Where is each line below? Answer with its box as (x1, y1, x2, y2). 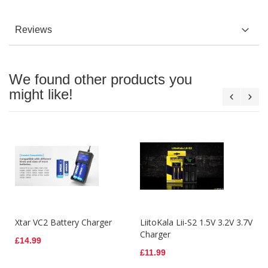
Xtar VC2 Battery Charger (15, 217, 112, 229)
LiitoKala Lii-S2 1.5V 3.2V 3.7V (140, 217, 252, 229)
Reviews (15, 25, 52, 35)
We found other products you (9, 71, 192, 88)
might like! (9, 86, 73, 103)
